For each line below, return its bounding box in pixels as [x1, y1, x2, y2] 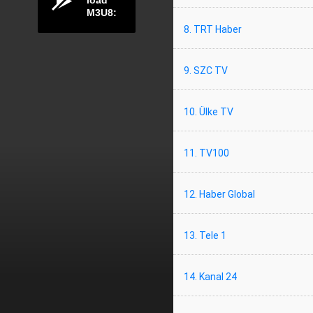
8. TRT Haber [184, 24, 242, 35]
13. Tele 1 [184, 230, 226, 241]
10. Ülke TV [184, 106, 233, 117]
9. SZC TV [184, 65, 228, 76]
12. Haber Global [184, 189, 255, 200]
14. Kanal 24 [184, 271, 237, 282]
